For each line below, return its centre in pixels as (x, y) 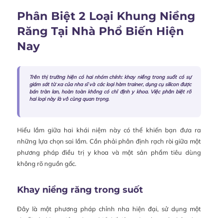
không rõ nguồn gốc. (47, 164)
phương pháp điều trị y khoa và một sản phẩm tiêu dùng (109, 153)
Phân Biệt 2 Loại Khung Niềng (106, 16)
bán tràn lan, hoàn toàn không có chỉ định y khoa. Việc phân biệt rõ (110, 92)
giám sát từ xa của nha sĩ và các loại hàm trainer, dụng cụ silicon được (110, 85)
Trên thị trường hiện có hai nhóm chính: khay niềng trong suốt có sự (110, 77)
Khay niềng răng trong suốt (80, 190)
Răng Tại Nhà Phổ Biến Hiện (100, 31)
